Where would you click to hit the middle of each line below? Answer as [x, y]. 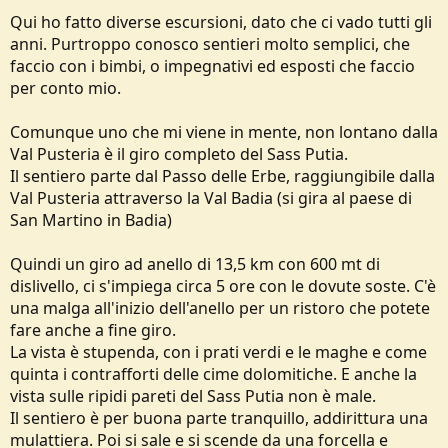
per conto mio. [65, 88]
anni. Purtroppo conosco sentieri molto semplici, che [210, 44]
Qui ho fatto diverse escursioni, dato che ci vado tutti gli [221, 22]
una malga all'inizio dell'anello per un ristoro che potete [220, 308]
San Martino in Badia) [91, 220]
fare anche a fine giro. [93, 330]
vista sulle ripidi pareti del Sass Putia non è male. [193, 396]
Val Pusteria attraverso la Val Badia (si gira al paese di [211, 198]
